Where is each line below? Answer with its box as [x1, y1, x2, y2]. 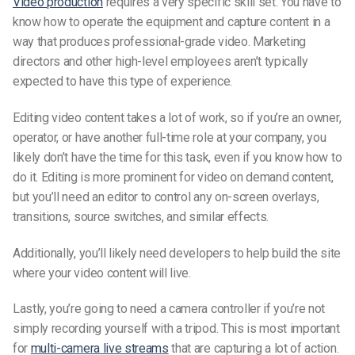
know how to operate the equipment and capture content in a [13, 13, 330, 29]
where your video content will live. [13, 265, 191, 281]
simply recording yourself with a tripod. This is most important [13, 321, 340, 337]
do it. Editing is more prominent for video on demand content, [13, 169, 334, 185]
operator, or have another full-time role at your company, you [13, 129, 326, 145]
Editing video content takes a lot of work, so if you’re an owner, [13, 109, 342, 125]
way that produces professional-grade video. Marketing [13, 33, 307, 49]
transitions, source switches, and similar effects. [13, 208, 269, 224]
